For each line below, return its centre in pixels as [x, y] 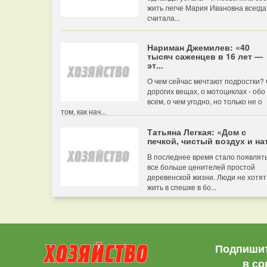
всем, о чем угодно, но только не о [205, 101]
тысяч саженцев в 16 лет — [205, 56]
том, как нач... [83, 111]
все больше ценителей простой [201, 167]
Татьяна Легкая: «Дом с [197, 132]
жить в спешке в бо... [182, 187]
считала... [164, 18]
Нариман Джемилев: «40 [198, 47]
